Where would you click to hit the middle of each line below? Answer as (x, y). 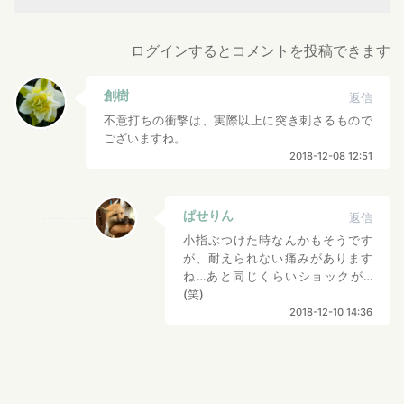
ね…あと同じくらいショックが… (278, 276)
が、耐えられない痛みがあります (278, 258)
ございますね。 (145, 138)
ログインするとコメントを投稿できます (261, 50)
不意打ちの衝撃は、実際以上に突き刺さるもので (238, 120)
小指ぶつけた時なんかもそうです (278, 240)
